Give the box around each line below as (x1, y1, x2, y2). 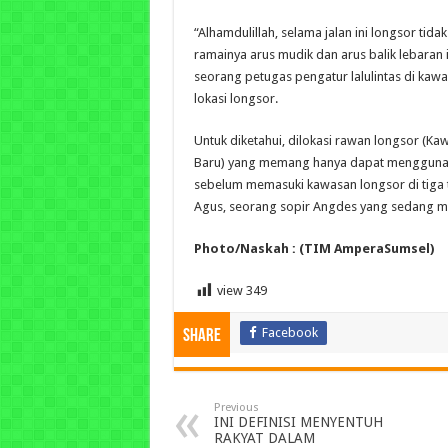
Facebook (261, 325, 318, 341)
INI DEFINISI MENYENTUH (213, 414, 383, 431)
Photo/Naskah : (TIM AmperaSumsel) (193, 241, 434, 257)
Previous (213, 401, 259, 415)
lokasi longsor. (193, 91, 278, 107)
